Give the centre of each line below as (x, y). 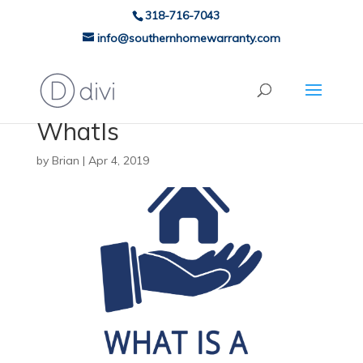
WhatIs (77, 131)
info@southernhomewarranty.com (188, 38)
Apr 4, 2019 (118, 160)
